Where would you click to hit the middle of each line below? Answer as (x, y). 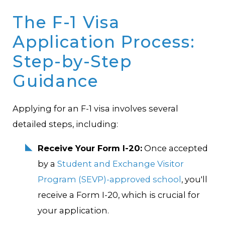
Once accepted (175, 148)
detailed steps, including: (66, 124)
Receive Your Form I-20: (90, 148)
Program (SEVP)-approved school (109, 179)
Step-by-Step (72, 62)
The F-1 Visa (66, 22)
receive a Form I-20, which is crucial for (119, 195)
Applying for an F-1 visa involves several (96, 109)
